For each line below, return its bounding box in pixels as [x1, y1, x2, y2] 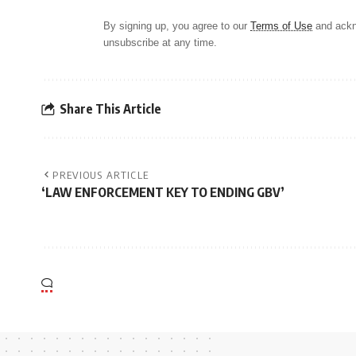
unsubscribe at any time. [103, 37, 217, 49]
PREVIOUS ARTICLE [52, 168, 149, 182]
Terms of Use [250, 20, 312, 33]
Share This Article [60, 100, 161, 117]
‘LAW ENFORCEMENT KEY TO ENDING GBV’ [41, 184, 284, 201]
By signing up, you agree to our [103, 20, 250, 33]
